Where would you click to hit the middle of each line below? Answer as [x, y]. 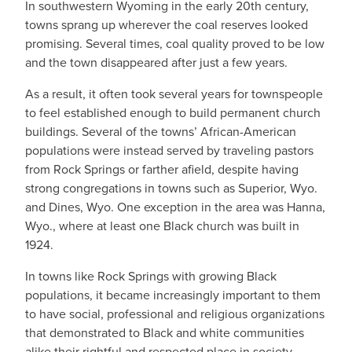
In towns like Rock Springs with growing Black [151, 276]
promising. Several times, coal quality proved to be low [175, 44]
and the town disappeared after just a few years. [156, 62]
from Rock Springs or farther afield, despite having [162, 169]
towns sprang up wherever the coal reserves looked [167, 25]
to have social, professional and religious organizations [175, 314]
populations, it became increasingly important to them [173, 295]
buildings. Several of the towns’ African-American [161, 132]
